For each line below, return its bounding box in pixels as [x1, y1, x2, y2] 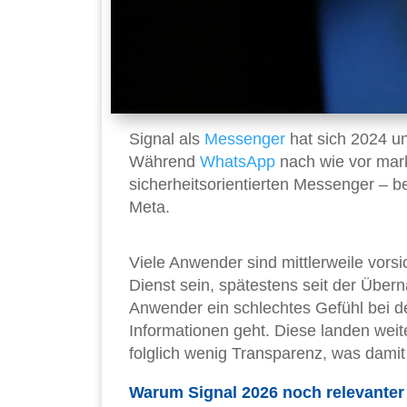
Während [129, 153, 200, 172]
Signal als [129, 130, 204, 149]
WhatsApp [200, 153, 275, 172]
